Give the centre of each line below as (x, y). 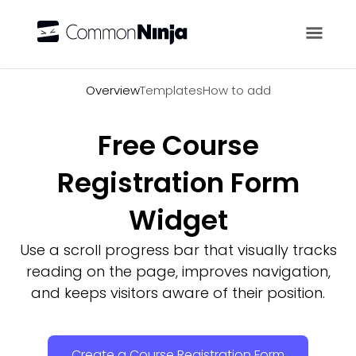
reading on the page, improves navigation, (178, 271)
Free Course (178, 145)
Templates (171, 90)
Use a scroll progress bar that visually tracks (178, 250)
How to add (236, 90)
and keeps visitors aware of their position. (178, 293)
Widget (178, 220)
